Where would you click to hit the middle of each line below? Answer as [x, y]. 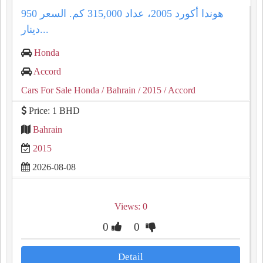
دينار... [44, 29]
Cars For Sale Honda [60, 90]
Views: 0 [131, 206]
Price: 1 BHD [53, 111]
